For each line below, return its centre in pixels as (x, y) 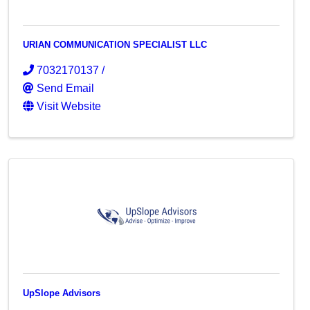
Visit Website (69, 106)
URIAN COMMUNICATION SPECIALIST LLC (115, 45)
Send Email (66, 88)
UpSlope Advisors (62, 293)
